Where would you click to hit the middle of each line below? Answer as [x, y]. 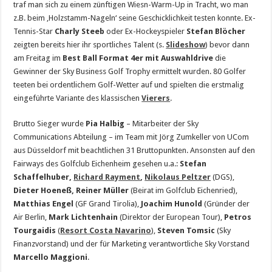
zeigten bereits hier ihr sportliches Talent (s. [90, 45]
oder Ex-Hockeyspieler [146, 32]
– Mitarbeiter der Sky [162, 124]
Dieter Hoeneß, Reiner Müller [71, 191]
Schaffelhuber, [44, 177]
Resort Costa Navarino [106, 231]
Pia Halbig [105, 124]
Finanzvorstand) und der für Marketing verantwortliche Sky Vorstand [132, 244]
